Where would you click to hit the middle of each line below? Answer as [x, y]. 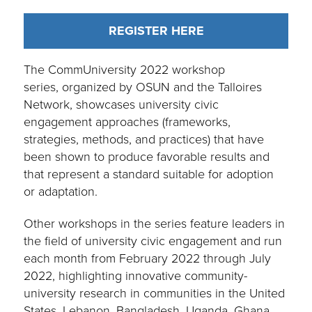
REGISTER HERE [156, 31]
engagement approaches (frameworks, [127, 122]
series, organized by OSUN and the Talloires [143, 87]
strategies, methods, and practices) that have [144, 140]
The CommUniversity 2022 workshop [125, 70]
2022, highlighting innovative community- [136, 276]
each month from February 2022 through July [148, 259]
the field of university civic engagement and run [153, 241]
